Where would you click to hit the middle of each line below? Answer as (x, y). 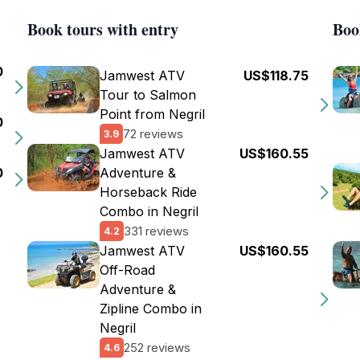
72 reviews (153, 133)
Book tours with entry (103, 29)
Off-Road (127, 270)
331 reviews (156, 231)
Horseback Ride (148, 192)
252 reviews (157, 347)
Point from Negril (152, 114)
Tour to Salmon (148, 95)
